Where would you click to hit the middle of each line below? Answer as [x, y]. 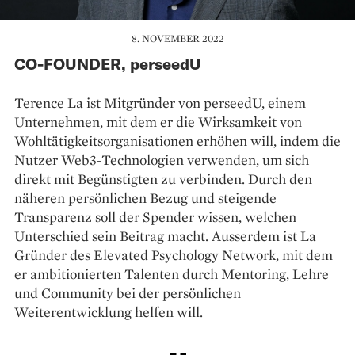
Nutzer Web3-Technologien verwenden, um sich [162, 159]
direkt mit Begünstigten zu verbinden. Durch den [163, 178]
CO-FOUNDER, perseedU [108, 63]
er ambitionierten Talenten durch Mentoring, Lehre [172, 273]
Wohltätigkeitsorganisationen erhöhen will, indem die [177, 140]
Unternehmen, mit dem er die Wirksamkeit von [158, 121]
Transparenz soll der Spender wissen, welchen [155, 216]
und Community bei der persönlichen [128, 292]
